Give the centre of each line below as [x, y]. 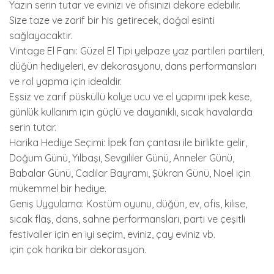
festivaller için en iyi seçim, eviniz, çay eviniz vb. [112, 234]
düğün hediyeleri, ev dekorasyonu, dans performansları [133, 66]
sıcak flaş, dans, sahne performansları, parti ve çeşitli [127, 219]
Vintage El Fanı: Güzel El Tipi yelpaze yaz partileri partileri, [137, 50]
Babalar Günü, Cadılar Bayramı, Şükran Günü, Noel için [130, 173]
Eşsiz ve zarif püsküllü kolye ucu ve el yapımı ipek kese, [130, 96]
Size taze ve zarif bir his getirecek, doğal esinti [112, 20]
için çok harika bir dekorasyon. [78, 249]
